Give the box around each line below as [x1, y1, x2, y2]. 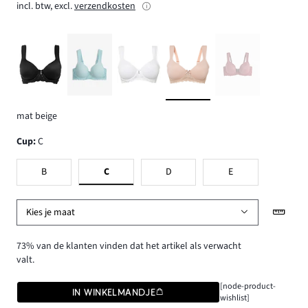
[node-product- [219, 280, 276, 293]
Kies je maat [26, 205, 76, 219]
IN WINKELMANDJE [72, 287, 156, 298]
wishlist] [219, 291, 250, 305]
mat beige [16, 109, 57, 124]
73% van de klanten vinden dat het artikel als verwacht [16, 239, 241, 254]
